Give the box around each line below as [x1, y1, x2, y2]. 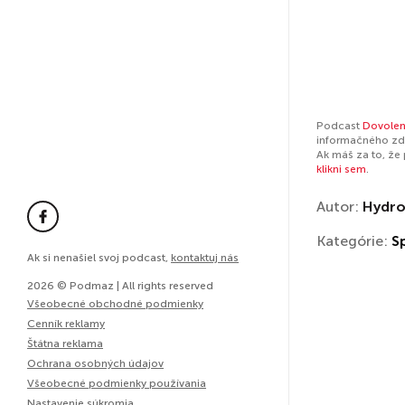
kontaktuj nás [171, 251, 239, 264]
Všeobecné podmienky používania [27, 377, 206, 390]
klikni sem [316, 163, 366, 175]
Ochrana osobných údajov [27, 357, 164, 370]
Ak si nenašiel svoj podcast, [27, 251, 171, 264]
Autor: [316, 198, 363, 215]
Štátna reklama [27, 337, 103, 350]
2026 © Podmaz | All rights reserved [27, 279, 213, 292]
